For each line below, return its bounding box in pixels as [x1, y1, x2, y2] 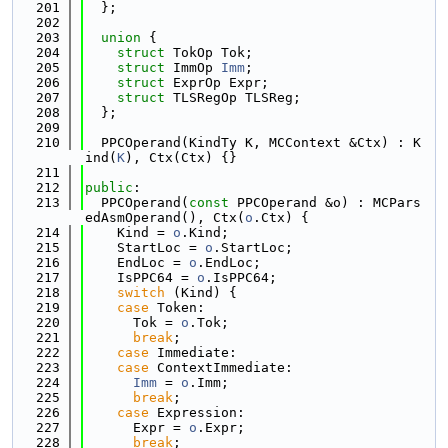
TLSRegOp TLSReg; [173, 90, 301, 105]
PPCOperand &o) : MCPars [229, 195, 421, 210]
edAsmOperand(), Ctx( [85, 210, 245, 225]
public [85, 180, 133, 195]
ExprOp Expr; [173, 75, 269, 90]
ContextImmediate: [149, 360, 293, 375]
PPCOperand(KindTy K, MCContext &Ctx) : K [85, 135, 421, 150]
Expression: [149, 405, 245, 420]
